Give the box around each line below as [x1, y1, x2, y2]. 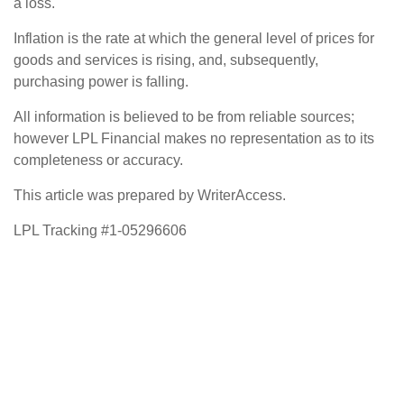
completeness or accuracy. [14, 151, 183, 168]
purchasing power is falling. [14, 73, 188, 89]
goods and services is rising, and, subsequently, [14, 51, 318, 68]
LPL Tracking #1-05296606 [14, 222, 187, 238]
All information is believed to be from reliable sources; [14, 108, 354, 124]
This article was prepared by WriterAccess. [14, 187, 286, 203]
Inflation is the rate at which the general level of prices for [14, 30, 374, 46]
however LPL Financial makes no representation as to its [14, 130, 374, 146]
